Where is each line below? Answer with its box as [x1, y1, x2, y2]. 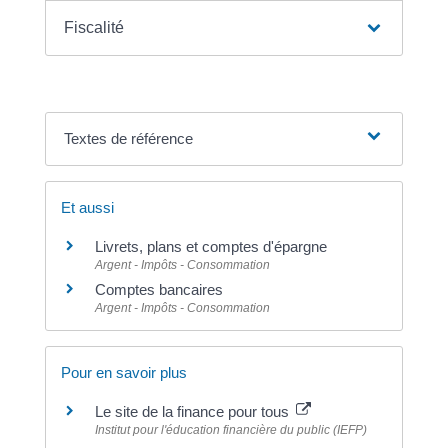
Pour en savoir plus [60, 363, 187, 381]
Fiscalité [64, 18, 125, 36]
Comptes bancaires [94, 280, 223, 298]
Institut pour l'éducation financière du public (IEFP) [94, 422, 367, 437]
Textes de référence [64, 129, 194, 147]
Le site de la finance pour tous [94, 402, 293, 420]
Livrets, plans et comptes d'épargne [94, 237, 327, 255]
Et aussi [60, 198, 114, 216]
